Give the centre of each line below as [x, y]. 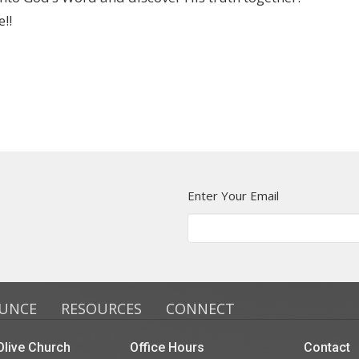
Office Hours [167, 347]
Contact [327, 347]
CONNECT [200, 308]
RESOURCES [101, 308]
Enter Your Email [233, 196]
